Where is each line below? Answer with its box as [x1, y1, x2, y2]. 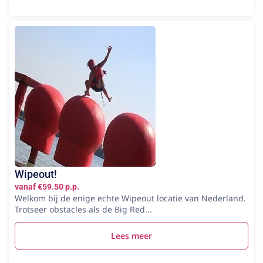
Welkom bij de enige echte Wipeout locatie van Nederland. [15, 192, 246, 204]
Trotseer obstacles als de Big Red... [15, 203, 152, 215]
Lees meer [111, 230, 152, 241]
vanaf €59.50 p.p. [15, 181, 79, 191]
